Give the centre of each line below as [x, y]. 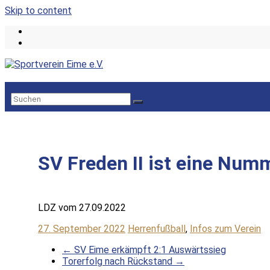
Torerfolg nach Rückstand [118, 262]
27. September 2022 [82, 229]
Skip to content [38, 11]
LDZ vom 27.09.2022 [82, 208]
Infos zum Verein [225, 229]
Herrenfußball [157, 229]
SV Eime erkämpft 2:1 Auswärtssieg [149, 250]
